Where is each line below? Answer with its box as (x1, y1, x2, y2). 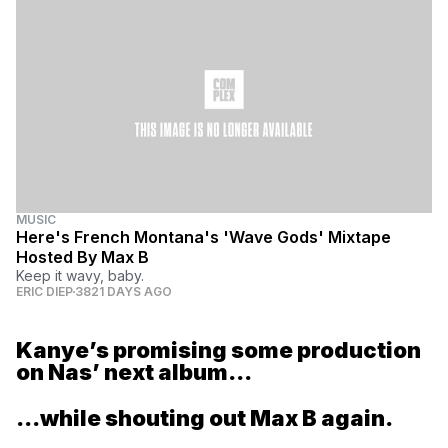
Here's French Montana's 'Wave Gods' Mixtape (16, 227, 391, 248)
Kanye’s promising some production (16, 337, 421, 364)
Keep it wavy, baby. (16, 267, 144, 285)
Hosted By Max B (16, 247, 149, 268)
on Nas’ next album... (16, 359, 252, 386)
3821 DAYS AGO (75, 284, 172, 300)
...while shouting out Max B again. (16, 405, 393, 432)
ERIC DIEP (16, 284, 73, 300)
